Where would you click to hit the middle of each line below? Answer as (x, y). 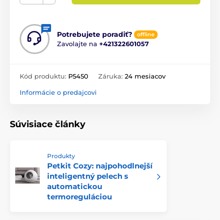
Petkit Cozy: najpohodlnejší (100, 165)
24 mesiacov (145, 76)
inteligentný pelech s (88, 176)
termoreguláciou (80, 196)
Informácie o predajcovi (58, 92)
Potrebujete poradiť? (95, 34)
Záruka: (111, 76)
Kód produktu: (44, 76)
